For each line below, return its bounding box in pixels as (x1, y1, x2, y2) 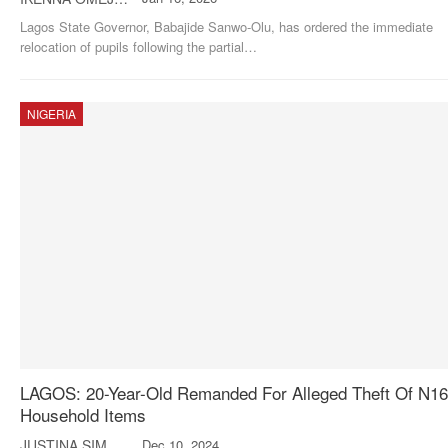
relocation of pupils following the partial (20, 36, 244, 56)
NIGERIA (27, 104, 76, 122)
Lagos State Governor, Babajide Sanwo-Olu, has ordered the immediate (20, 16, 433, 36)
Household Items (20, 401, 146, 427)
